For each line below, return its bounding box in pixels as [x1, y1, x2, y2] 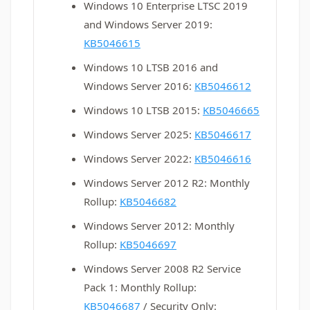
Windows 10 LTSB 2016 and [84, 60, 218, 74]
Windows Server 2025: [84, 127, 194, 141]
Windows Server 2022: [84, 152, 194, 165]
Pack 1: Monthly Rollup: [84, 280, 197, 294]
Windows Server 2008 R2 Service [84, 262, 241, 275]
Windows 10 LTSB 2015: [84, 103, 203, 117]
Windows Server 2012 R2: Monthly [84, 176, 250, 190]
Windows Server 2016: [84, 79, 194, 93]
